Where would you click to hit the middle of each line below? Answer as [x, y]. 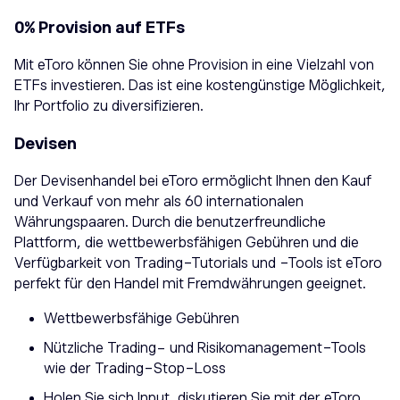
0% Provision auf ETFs [100, 27]
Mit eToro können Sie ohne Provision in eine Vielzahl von [194, 65]
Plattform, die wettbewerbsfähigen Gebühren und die [187, 242]
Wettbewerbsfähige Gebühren [142, 318]
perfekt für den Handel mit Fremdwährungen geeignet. [190, 283]
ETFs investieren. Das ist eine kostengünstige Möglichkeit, [200, 85]
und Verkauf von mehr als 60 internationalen [159, 201]
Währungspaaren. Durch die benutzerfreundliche [170, 222]
